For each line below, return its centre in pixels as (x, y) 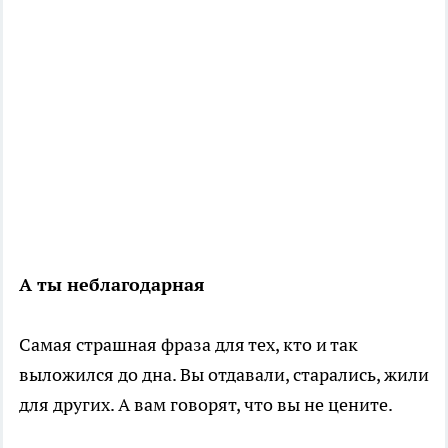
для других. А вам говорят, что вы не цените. (206, 404)
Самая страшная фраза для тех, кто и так (188, 344)
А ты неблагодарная (112, 284)
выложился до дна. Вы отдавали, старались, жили (224, 374)
